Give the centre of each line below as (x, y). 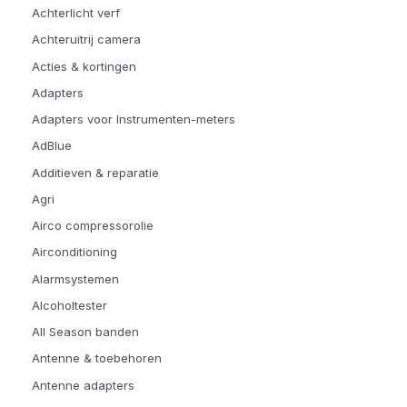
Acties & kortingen (84, 66)
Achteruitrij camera (86, 40)
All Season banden (85, 332)
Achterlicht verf (76, 13)
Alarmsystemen (75, 278)
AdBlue (52, 146)
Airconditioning (74, 252)
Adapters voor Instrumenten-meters (134, 119)
